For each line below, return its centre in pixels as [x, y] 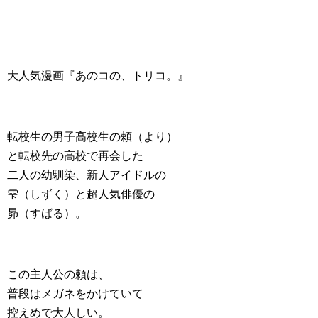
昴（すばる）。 [47, 213]
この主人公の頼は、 [58, 274]
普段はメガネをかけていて [75, 294]
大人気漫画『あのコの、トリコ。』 [98, 76]
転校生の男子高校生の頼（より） [92, 137]
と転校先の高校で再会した [75, 156]
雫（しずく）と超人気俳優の [81, 194]
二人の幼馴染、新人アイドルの [87, 175]
